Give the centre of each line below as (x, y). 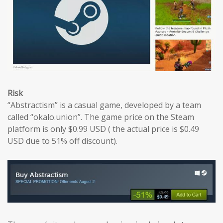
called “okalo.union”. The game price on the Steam (101, 117)
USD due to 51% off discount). (62, 141)
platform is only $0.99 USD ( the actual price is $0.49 (103, 129)
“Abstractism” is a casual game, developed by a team (104, 105)
